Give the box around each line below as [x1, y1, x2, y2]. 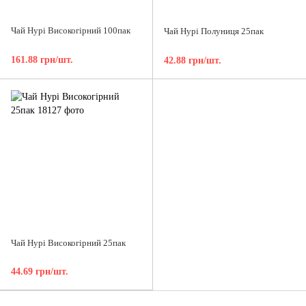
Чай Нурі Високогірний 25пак [11, 237, 126, 248]
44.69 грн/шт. [11, 266, 68, 277]
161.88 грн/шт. [11, 54, 73, 65]
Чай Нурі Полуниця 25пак [164, 26, 264, 37]
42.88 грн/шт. [164, 55, 221, 66]
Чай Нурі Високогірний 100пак [11, 25, 130, 36]
